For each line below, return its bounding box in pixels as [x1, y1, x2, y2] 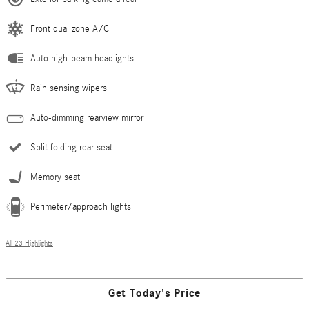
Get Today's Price [108, 287, 201, 300]
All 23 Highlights [6, 239, 53, 248]
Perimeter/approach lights [30, 201, 131, 212]
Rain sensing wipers [30, 82, 107, 94]
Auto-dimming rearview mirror [30, 112, 143, 123]
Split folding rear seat [30, 141, 112, 153]
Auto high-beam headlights [30, 52, 134, 64]
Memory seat [30, 171, 80, 183]
